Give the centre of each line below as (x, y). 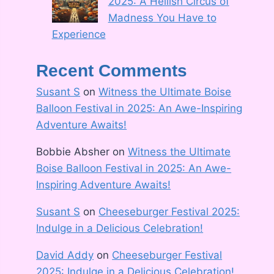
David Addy (65, 255)
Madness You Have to (162, 17)
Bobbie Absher (73, 152)
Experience (79, 34)
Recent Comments (112, 71)
